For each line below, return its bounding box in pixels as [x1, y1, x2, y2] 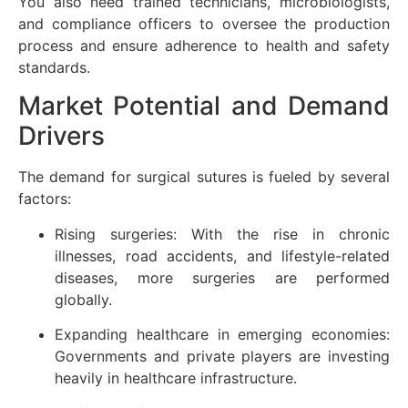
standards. [18, 58, 90, 77]
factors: [18, 189, 71, 209]
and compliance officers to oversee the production [18, 15, 390, 34]
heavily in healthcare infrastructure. [55, 369, 297, 388]
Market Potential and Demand [18, 90, 390, 122]
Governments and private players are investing [55, 347, 390, 366]
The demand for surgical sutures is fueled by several [18, 168, 390, 187]
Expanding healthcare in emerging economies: [55, 325, 390, 344]
